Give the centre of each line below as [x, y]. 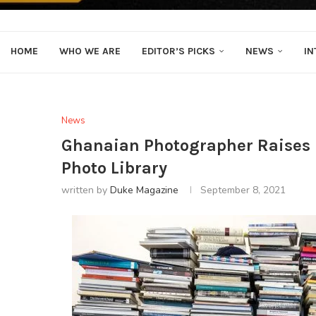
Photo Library [114, 168]
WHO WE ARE [90, 51]
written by [86, 190]
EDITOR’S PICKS [178, 51]
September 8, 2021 [243, 190]
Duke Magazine [144, 190]
